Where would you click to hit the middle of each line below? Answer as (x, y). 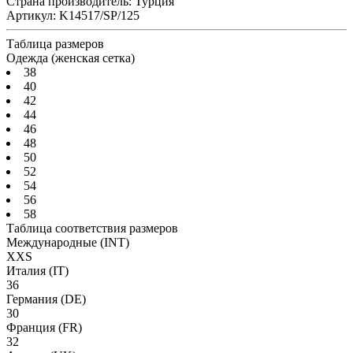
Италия (28, 270)
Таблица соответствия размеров (92, 228)
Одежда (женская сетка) (71, 58)
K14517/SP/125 (99, 15)
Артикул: (31, 15)
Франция (32, 327)
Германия (33, 299)
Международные (53, 242)
